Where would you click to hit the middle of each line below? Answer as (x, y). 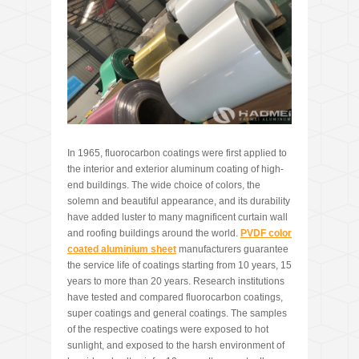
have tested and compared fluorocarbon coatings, (175, 298)
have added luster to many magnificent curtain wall (177, 218)
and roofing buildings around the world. (154, 234)
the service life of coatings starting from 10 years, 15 (179, 266)
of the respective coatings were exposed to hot (168, 330)
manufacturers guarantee (232, 250)
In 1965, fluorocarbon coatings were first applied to (177, 153)
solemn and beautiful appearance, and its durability (179, 202)
